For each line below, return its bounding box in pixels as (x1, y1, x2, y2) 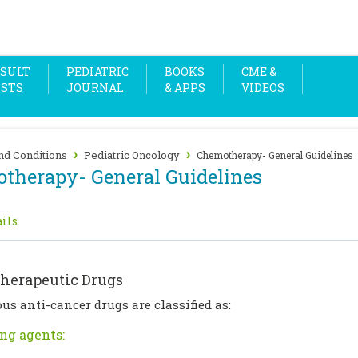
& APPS (165, 80, 205, 95)
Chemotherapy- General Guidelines (197, 149, 353, 161)
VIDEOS (241, 80, 284, 95)
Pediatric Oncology (84, 148, 180, 162)
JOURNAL (66, 80, 124, 95)
